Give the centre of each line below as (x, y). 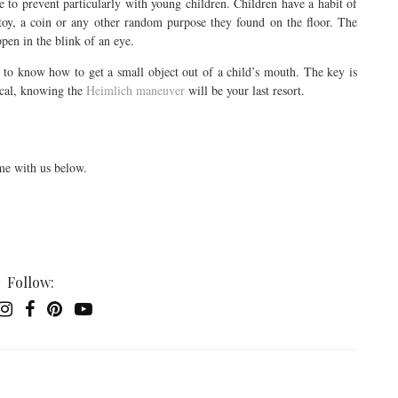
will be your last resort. (245, 90)
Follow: (30, 282)
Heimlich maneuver (135, 90)
